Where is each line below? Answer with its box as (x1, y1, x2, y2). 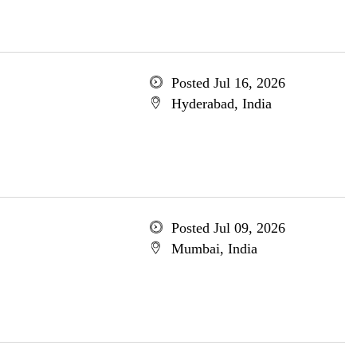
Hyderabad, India (171, 96, 272, 112)
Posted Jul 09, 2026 (171, 220, 285, 236)
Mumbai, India (171, 241, 257, 257)
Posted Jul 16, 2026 (171, 75, 285, 91)
